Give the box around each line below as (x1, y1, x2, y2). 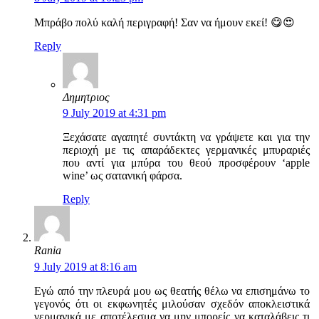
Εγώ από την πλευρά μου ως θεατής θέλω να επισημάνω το (34, 285, 310, 298)
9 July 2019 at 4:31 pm (63, 107, 166, 120)
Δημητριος (63, 90, 110, 103)
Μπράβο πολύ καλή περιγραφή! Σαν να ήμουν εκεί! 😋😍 (34, 16, 295, 28)
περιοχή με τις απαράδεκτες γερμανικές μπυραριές (63, 144, 310, 157)
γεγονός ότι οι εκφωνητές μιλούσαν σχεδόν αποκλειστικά (34, 298, 310, 310)
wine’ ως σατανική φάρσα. (63, 169, 182, 182)
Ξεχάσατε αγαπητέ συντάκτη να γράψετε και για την (63, 131, 310, 144)
